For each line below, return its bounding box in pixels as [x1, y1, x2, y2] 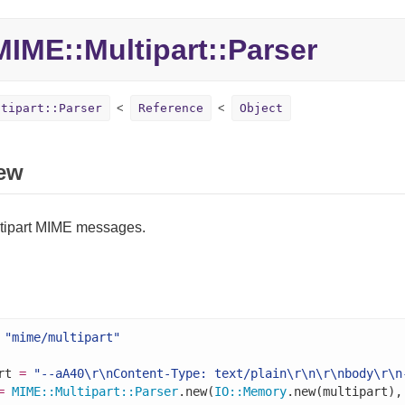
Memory [242, 384, 287, 399]
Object [239, 101, 283, 115]
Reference [137, 101, 203, 115]
